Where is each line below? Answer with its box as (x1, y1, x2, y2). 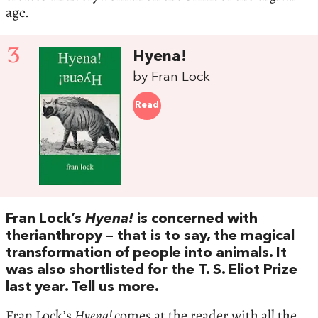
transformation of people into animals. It (6, 246, 287, 261)
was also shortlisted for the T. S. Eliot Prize (6, 263, 297, 278)
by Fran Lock (133, 70, 211, 84)
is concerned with (133, 212, 258, 226)
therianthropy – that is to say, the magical (6, 229, 295, 243)
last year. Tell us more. (6, 280, 159, 295)
